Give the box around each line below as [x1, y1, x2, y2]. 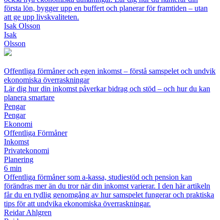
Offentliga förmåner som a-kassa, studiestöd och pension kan [4, 173, 192, 182]
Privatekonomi [4, 146, 49, 155]
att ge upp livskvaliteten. [4, 13, 79, 22]
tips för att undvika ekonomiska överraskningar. [4, 199, 151, 208]
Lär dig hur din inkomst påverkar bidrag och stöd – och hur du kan [4, 84, 210, 93]
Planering [4, 155, 33, 164]
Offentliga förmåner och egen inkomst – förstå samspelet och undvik [4, 67, 216, 76]
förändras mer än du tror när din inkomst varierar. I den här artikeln [4, 182, 210, 191]
